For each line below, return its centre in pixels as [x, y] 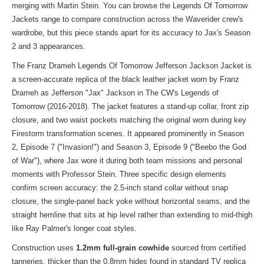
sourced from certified [207, 248]
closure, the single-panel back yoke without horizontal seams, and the [131, 201]
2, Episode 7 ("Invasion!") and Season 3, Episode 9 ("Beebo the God [129, 147]
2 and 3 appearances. [49, 46]
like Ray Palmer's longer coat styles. [74, 228]
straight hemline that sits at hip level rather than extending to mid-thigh [132, 215]
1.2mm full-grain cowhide [123, 248]
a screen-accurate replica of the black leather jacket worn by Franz [126, 79]
